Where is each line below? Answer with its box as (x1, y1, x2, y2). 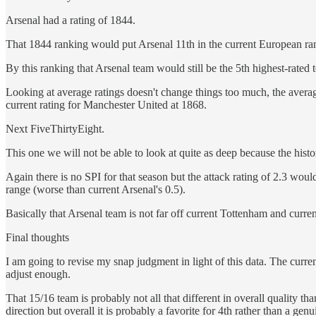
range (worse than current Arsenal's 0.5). (6, 183, 186, 195)
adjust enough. (6, 267, 71, 280)
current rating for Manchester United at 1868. (6, 98, 207, 111)
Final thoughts (6, 231, 69, 243)
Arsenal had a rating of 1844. (6, 13, 135, 26)
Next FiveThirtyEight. (6, 122, 104, 135)
